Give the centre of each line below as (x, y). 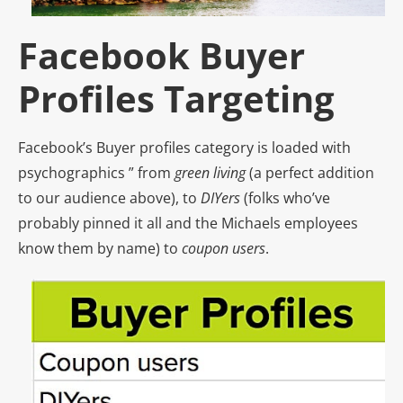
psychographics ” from (96, 172)
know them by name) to (100, 248)
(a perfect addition (310, 172)
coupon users (224, 248)
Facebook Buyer (161, 55)
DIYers (220, 197)
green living (210, 172)
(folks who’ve (285, 197)
